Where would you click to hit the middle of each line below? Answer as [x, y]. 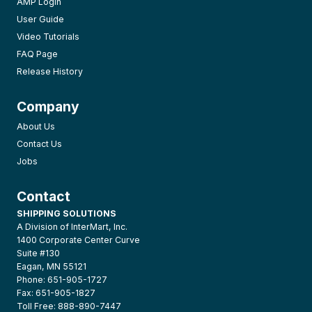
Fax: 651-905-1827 [56, 292]
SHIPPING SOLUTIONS [67, 213]
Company [48, 106]
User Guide [40, 19]
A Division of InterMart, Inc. [72, 226]
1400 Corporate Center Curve [78, 240]
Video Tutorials [48, 36]
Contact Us [39, 143]
